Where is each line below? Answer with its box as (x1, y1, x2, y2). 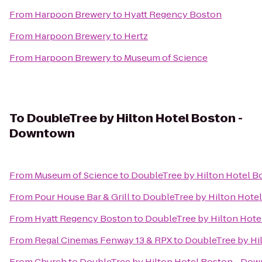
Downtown (9, 125, 75, 142)
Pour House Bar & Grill (35, 191, 130, 203)
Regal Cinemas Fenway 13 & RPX (35, 234, 172, 246)
